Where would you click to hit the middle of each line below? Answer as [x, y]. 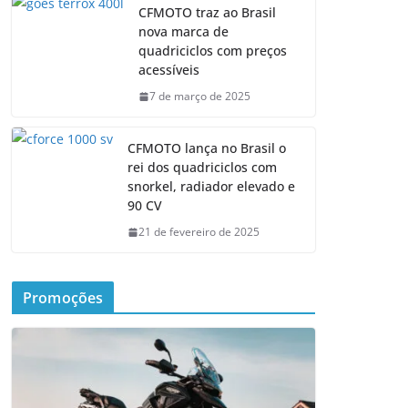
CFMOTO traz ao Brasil [207, 13]
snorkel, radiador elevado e [211, 187]
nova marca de [184, 32]
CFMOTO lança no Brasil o [207, 148]
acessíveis [169, 70]
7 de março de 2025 [200, 97]
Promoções [63, 298]
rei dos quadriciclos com [202, 168]
